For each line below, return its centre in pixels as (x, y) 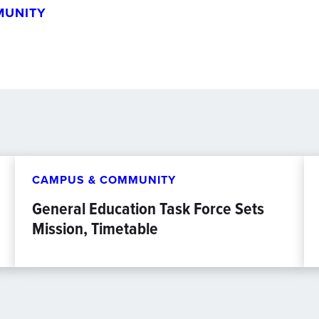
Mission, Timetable (95, 229)
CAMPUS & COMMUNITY (104, 180)
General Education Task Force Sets (148, 209)
